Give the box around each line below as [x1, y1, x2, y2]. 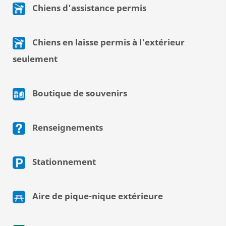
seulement [13, 53, 58, 65]
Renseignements [30, 122, 103, 134]
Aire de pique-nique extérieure [30, 190, 163, 202]
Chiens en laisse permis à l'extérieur [30, 36, 185, 48]
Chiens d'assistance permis [30, 2, 146, 14]
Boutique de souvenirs [30, 87, 127, 99]
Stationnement [30, 156, 96, 168]
